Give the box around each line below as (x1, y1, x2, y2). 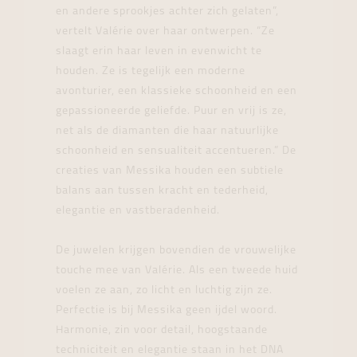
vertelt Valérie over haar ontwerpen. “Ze (56, 25, 275, 38)
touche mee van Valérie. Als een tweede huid (56, 265, 298, 277)
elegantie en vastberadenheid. (56, 205, 220, 218)
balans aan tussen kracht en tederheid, (56, 185, 269, 198)
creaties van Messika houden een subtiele (56, 165, 284, 178)
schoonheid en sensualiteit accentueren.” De (56, 145, 296, 158)
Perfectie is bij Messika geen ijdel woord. (56, 304, 277, 317)
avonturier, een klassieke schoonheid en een (56, 85, 297, 98)
